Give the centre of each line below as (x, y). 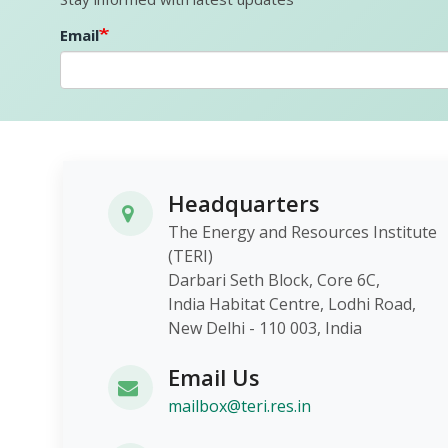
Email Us (214, 377)
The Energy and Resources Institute (302, 232)
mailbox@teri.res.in (239, 406)
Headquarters (243, 203)
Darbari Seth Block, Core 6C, (297, 280)
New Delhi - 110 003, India (264, 328)
